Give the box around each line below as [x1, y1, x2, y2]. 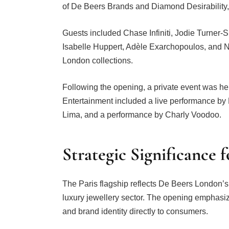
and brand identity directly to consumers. [62, 207, 208, 216]
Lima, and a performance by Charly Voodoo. [62, 110, 221, 119]
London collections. [62, 56, 133, 65]
